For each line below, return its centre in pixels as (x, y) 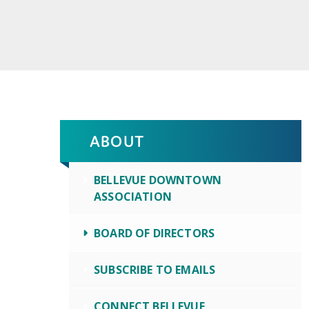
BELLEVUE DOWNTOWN (158, 180)
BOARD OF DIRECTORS (154, 233)
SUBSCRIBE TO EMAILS (155, 270)
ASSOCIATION (133, 197)
